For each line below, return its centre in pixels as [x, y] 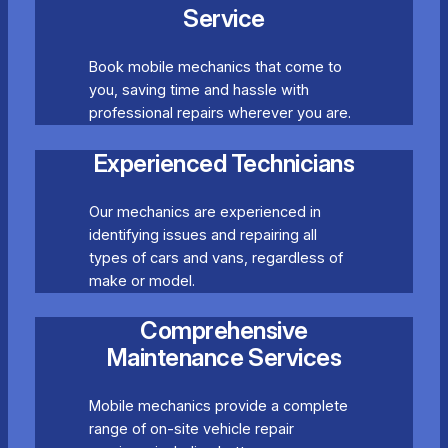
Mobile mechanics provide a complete [218, 405]
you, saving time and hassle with [198, 90]
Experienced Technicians [224, 163]
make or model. [141, 280]
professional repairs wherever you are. [219, 113]
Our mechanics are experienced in [204, 211]
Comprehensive [224, 330]
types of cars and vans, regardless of [215, 257]
